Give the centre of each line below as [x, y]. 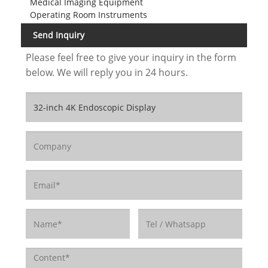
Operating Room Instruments [88, 14]
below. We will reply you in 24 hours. [106, 73]
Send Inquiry [59, 35]
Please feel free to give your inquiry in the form [131, 58]
